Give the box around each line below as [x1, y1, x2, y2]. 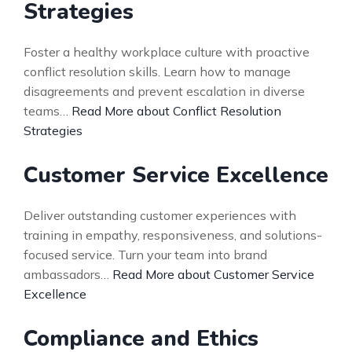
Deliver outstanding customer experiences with [24, 207, 296, 223]
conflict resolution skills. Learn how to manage [24, 64, 291, 79]
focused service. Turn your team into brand [24, 247, 267, 262]
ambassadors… [24, 266, 112, 282]
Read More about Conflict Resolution [71, 103, 281, 119]
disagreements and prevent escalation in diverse [24, 83, 305, 99]
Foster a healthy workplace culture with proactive [24, 44, 310, 60]
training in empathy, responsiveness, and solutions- [24, 227, 322, 243]
